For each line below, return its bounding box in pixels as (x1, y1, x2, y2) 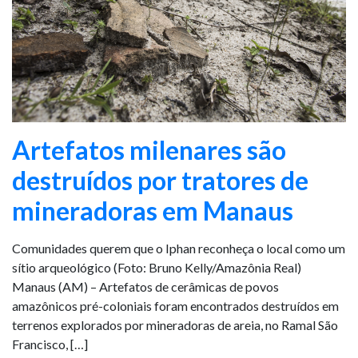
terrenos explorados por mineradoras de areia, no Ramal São (12, 317, 338, 332)
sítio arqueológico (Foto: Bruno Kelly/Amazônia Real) (12, 260, 301, 275)
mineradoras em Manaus (12, 195, 293, 226)
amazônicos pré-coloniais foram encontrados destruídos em (12, 298, 339, 313)
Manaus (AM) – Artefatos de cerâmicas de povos (12, 279, 279, 294)
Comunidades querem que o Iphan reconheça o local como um (12, 241, 345, 256)
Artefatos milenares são (12, 134, 286, 165)
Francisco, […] (12, 336, 88, 352)
